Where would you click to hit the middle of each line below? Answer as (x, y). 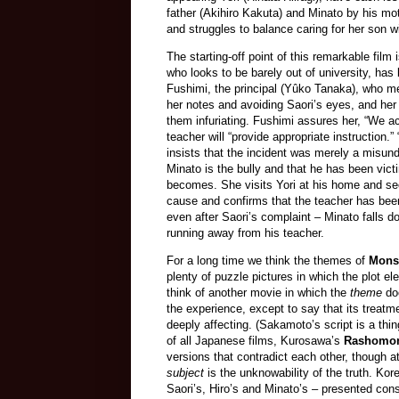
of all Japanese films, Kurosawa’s (255, 341)
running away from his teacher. (245, 233)
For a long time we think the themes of (268, 261)
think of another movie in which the (258, 293)
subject (185, 373)
